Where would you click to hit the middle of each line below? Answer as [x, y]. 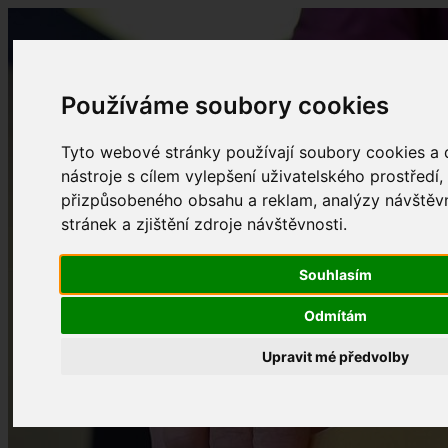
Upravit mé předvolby [335, 357]
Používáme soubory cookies [225, 106]
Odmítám [335, 316]
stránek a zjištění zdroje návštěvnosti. [204, 224]
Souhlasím [335, 275]
